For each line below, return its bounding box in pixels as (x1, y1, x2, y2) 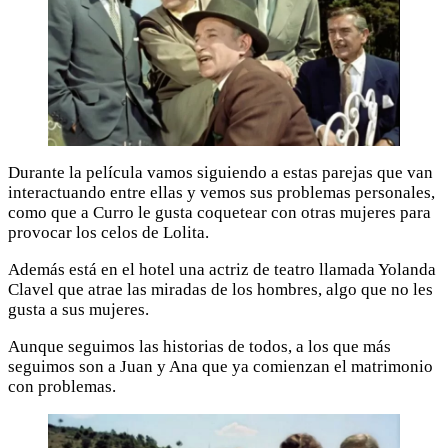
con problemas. (8, 377, 116, 397)
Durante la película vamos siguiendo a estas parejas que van (8, 163, 433, 183)
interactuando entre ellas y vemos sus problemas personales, (8, 183, 435, 203)
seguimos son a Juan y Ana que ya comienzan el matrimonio (8, 357, 433, 377)
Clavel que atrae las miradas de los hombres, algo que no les (8, 280, 433, 300)
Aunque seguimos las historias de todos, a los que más (8, 337, 391, 357)
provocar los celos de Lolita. (8, 223, 209, 243)
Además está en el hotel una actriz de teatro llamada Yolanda (8, 260, 436, 280)
